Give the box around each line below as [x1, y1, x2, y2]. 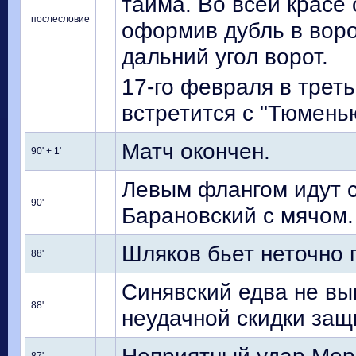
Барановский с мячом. [122, 203, 354, 228]
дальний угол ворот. [122, 44, 328, 69]
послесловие [31, 14, 90, 25]
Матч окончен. [122, 138, 270, 164]
